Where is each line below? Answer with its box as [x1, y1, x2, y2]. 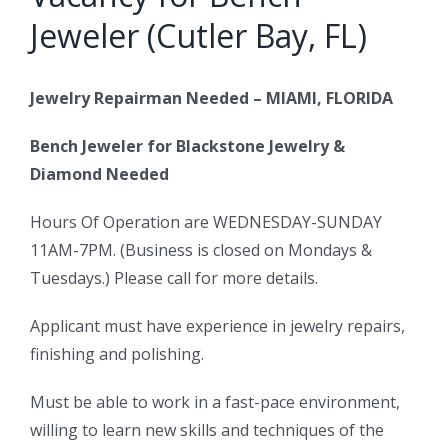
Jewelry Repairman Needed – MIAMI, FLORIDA [30, 87, 393, 110]
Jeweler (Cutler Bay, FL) [30, 14, 367, 58]
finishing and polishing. [30, 343, 204, 366]
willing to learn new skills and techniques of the [30, 419, 384, 442]
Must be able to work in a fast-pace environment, [30, 391, 400, 414]
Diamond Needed [30, 163, 169, 186]
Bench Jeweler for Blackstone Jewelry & [30, 135, 345, 158]
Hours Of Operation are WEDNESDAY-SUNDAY [30, 211, 382, 234]
